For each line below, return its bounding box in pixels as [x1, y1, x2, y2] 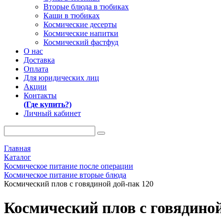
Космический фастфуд [43, 38, 118, 46]
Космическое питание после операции [4, 162, 133, 170]
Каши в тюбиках [43, 11, 100, 20]
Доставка [24, 56, 55, 64]
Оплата [24, 65, 48, 73]
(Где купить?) [24, 100, 72, 109]
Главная [4, 144, 31, 152]
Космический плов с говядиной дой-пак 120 [4, 180, 153, 188]
